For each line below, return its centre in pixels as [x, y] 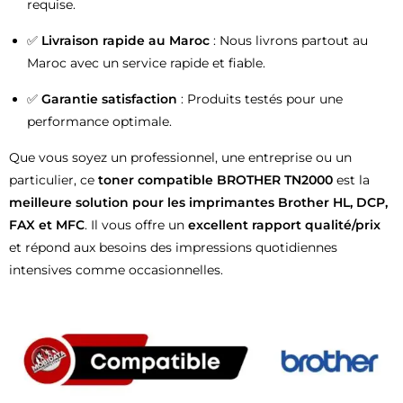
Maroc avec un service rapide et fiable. [146, 63]
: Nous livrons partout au [289, 41]
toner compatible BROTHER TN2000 [215, 180]
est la [351, 180]
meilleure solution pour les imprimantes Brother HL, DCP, [198, 203]
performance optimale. [99, 122]
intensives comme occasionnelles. [116, 270]
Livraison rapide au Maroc [125, 41]
